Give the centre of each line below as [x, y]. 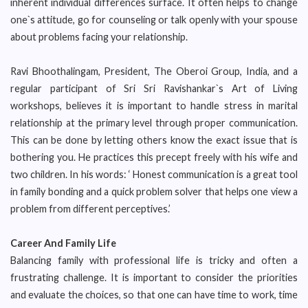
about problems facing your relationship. [99, 37]
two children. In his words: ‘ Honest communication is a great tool [154, 174]
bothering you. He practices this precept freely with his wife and [154, 157]
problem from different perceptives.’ [90, 209]
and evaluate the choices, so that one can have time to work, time [154, 295]
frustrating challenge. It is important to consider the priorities [154, 277]
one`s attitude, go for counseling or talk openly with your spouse [154, 20]
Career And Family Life [63, 243]
